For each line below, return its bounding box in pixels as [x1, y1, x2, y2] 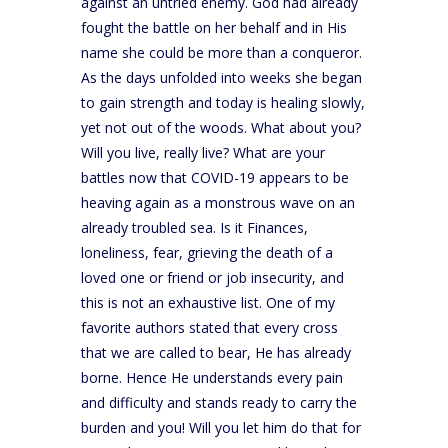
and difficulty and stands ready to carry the [80, 392, 357, 412]
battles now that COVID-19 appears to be [80, 167, 349, 187]
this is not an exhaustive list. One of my [80, 292, 335, 312]
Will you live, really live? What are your [80, 142, 325, 162]
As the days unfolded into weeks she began [80, 67, 362, 87]
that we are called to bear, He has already [80, 342, 351, 362]
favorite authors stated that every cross [80, 317, 338, 337]
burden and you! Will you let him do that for [80, 417, 361, 437]
